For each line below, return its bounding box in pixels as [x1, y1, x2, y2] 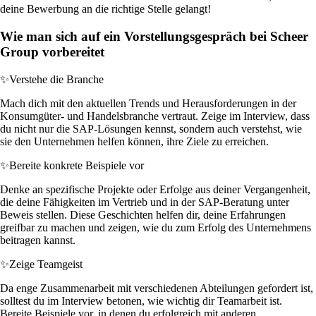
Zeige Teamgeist [9, 257, 83, 270]
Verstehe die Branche [9, 73, 104, 85]
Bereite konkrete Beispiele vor [9, 159, 144, 171]
